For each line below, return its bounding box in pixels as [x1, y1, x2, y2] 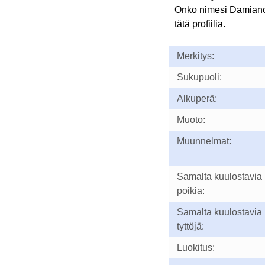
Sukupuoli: [176, 72, 222, 82]
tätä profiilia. [174, 19, 225, 29]
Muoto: [176, 115, 205, 125]
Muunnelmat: [176, 136, 231, 146]
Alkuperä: [176, 93, 217, 104]
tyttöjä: [176, 221, 204, 231]
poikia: [176, 186, 205, 196]
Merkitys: [176, 51, 214, 61]
